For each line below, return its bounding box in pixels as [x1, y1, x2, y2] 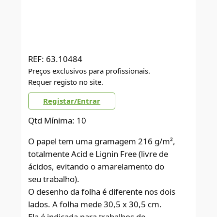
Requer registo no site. [28, 77, 104, 87]
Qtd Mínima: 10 [28, 114, 87, 126]
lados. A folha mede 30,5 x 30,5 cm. [28, 198, 162, 210]
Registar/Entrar [43, 95, 101, 106]
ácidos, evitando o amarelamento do [28, 160, 165, 172]
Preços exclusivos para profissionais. [28, 65, 151, 76]
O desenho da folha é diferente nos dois [28, 186, 176, 197]
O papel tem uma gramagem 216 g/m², [28, 135, 176, 147]
